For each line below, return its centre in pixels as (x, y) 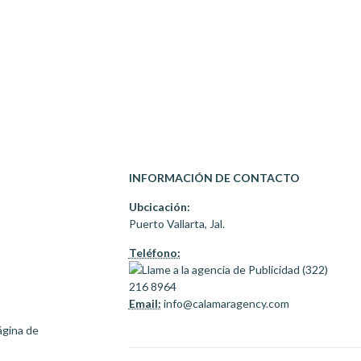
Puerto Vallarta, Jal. (176, 224)
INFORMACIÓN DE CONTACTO (214, 178)
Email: (145, 303)
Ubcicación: (159, 207)
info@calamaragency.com (225, 303)
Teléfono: (154, 253)
